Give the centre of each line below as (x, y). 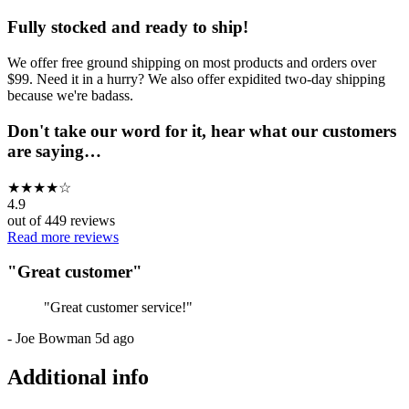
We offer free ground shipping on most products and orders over (192, 63)
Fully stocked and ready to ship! (128, 27)
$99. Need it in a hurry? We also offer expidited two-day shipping (196, 79)
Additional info (78, 377)
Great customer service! (118, 308)
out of (26, 220)
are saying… (54, 151)
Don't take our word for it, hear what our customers (202, 131)
